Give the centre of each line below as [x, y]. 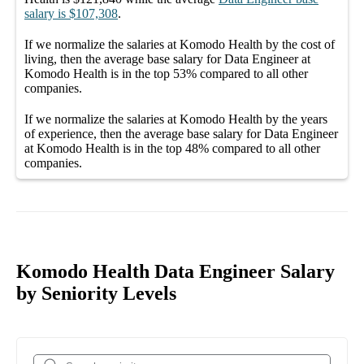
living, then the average [86, 58]
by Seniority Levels [96, 293]
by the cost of [299, 44]
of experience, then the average [106, 133]
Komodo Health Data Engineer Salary [175, 271]
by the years [295, 119]
